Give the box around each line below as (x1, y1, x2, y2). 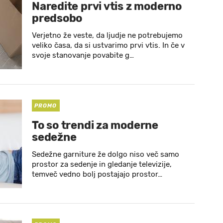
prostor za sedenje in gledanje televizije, (32, 160, 172, 169)
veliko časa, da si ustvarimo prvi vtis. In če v (32, 41, 185, 50)
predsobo (32, 11, 83, 25)
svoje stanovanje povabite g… (32, 51, 134, 60)
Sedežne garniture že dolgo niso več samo (32, 150, 179, 159)
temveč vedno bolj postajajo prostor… (32, 170, 162, 179)
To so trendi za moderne (32, 118, 158, 132)
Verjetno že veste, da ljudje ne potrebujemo (32, 31, 183, 40)
